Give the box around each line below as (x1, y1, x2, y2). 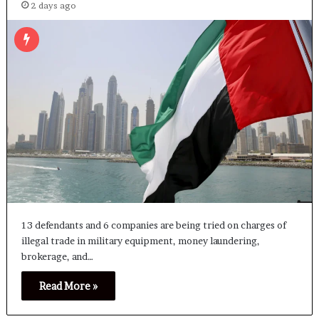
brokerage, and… (21, 251, 93, 263)
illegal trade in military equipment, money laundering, (21, 235, 260, 247)
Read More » (38, 280, 98, 293)
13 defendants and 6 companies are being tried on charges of (21, 219, 286, 231)
